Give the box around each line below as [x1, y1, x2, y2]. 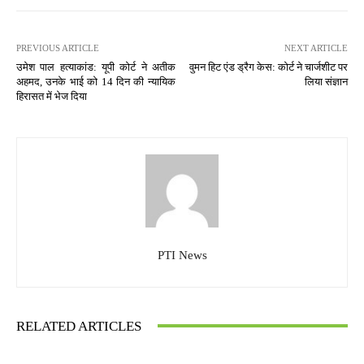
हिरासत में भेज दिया [16, 89, 87, 102]
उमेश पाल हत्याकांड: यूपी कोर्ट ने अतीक [16, 60, 175, 73]
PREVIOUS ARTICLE [16, 42, 99, 53]
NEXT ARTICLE [284, 42, 348, 53]
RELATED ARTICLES [16, 318, 141, 334]
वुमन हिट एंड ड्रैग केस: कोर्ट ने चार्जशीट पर [188, 60, 348, 73]
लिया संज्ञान [304, 75, 348, 88]
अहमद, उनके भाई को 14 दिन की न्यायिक [16, 75, 175, 88]
